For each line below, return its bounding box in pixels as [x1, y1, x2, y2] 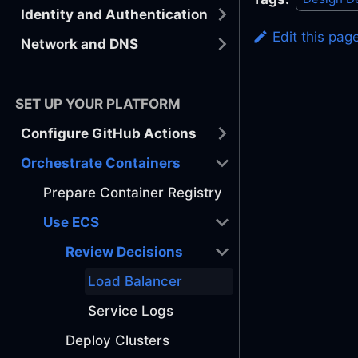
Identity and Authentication [21, 6, 208, 22]
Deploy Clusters [66, 332, 169, 348]
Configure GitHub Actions [21, 125, 197, 141]
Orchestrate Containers [21, 154, 181, 171]
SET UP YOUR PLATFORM [15, 95, 181, 112]
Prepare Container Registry [43, 184, 222, 201]
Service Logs [88, 302, 173, 319]
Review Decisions [66, 243, 183, 260]
